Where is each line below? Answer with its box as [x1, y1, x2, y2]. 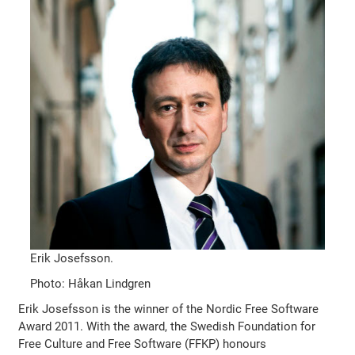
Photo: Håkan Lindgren [30, 276, 151, 291]
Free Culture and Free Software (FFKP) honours [18, 336, 267, 351]
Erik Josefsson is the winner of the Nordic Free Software [18, 301, 319, 316]
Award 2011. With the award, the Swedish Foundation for [18, 319, 316, 334]
